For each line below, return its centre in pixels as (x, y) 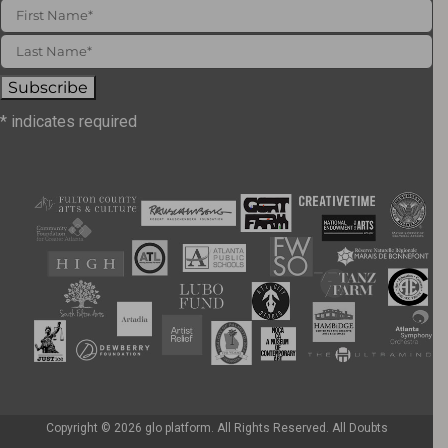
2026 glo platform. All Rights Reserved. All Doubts (250, 428)
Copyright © (79, 428)
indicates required (72, 121)
